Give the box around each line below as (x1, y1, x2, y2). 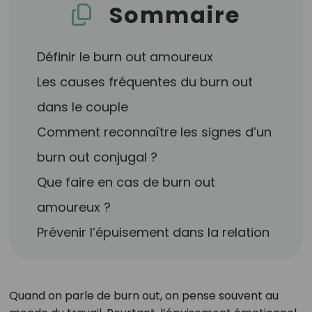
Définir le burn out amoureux (37, 48, 214, 65)
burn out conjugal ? (37, 148, 158, 166)
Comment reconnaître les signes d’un (37, 123, 272, 141)
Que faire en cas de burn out (37, 173, 216, 191)
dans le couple (37, 98, 129, 116)
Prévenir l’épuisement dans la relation (37, 224, 270, 241)
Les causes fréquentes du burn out (37, 73, 253, 91)
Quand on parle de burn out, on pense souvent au (8, 288, 279, 304)
